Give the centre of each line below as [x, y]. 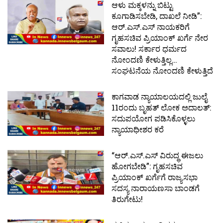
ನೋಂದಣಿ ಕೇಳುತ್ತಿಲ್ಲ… [144, 59]
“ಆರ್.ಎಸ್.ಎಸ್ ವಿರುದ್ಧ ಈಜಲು [157, 155]
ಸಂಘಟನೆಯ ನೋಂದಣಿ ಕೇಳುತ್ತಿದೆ [162, 70]
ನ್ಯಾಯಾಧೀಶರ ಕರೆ [138, 129]
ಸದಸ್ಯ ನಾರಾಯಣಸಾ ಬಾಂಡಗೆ [156, 188]
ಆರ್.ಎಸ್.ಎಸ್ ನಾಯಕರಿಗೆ [151, 26]
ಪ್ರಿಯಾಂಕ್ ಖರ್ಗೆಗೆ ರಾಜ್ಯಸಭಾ [155, 177]
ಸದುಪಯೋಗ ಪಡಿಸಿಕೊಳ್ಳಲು [153, 118]
